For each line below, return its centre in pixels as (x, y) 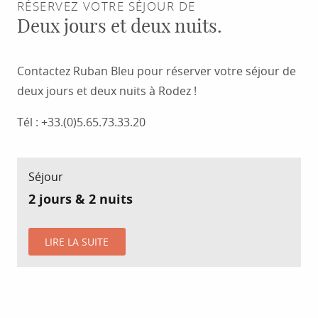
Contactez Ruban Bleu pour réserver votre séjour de (157, 71)
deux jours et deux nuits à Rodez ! (107, 91)
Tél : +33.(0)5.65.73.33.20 (81, 122)
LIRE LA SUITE (77, 241)
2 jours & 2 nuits (81, 199)
